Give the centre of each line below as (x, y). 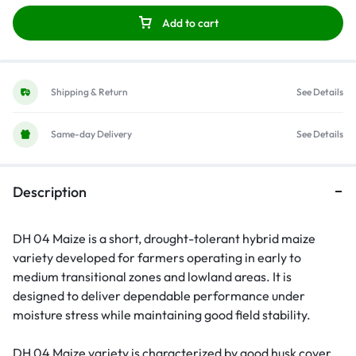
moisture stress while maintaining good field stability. (162, 314)
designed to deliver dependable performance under (159, 295)
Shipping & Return (89, 92)
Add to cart (190, 23)
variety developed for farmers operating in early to (157, 257)
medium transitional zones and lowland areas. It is (152, 276)
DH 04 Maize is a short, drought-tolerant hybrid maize (164, 238)
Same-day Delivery (91, 134)
